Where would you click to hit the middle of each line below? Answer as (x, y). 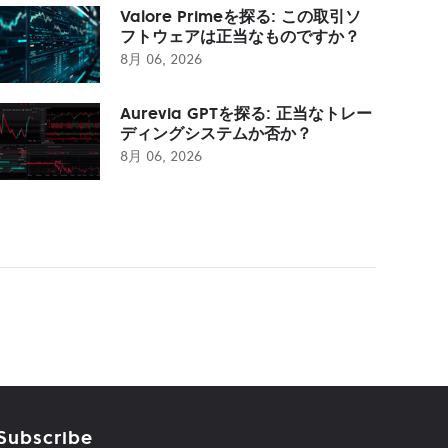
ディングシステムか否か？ (216, 132)
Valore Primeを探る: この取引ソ (240, 15)
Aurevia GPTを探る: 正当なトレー (246, 112)
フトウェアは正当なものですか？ (240, 35)
